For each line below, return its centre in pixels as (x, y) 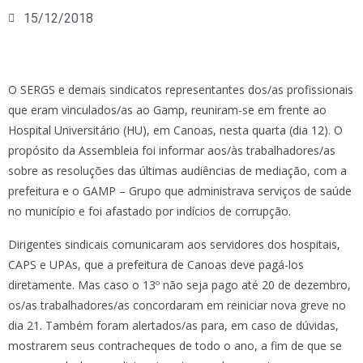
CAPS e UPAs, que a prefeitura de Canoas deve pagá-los (156, 265)
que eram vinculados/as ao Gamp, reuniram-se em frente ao (167, 110)
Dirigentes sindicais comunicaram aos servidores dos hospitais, (174, 244)
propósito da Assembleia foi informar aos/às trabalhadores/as (172, 150)
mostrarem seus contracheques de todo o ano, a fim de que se (175, 346)
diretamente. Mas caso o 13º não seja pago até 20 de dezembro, (179, 285)
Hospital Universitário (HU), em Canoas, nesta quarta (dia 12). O (175, 130)
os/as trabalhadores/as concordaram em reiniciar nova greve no (177, 305)
